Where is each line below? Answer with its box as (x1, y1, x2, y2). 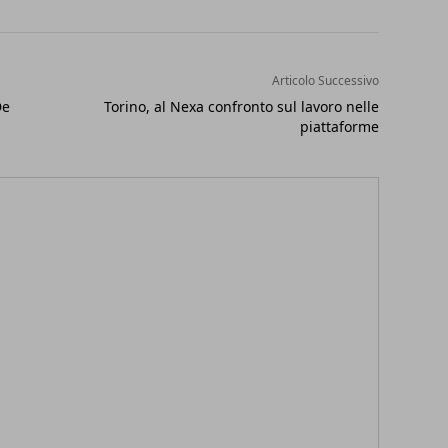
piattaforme (299, 116, 379, 136)
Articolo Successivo (271, 71, 379, 89)
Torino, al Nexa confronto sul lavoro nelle (103, 96, 379, 116)
